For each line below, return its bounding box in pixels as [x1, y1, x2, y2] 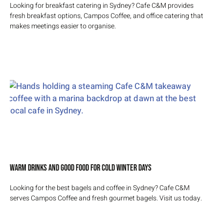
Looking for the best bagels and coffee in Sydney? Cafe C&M [10, 182, 190, 193]
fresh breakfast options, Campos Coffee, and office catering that [10, 10, 203, 21]
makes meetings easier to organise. [10, 21, 116, 31]
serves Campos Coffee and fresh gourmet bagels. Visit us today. [10, 193, 202, 203]
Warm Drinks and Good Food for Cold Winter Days [10, 162, 152, 173]
